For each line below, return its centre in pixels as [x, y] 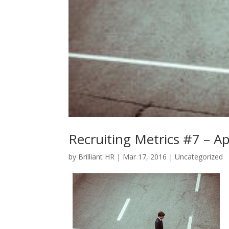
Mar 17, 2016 [145, 156]
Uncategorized [199, 156]
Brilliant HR [97, 156]
